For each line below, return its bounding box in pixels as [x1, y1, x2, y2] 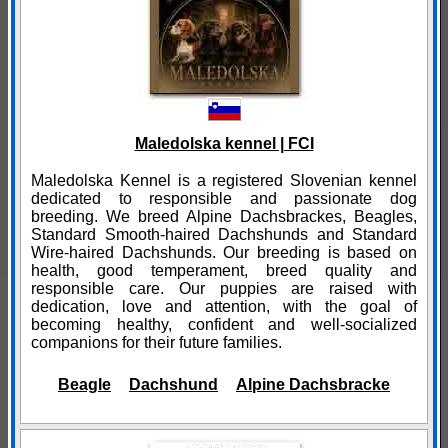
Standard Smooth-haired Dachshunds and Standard [31, 226, 417, 244]
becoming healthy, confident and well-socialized [31, 316, 417, 334]
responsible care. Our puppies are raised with [31, 280, 417, 298]
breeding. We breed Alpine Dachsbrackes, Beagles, [31, 208, 417, 226]
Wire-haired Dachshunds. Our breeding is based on [31, 244, 417, 262]
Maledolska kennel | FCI [134, 135, 314, 153]
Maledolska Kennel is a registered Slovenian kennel [31, 172, 417, 190]
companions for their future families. [31, 334, 282, 352]
